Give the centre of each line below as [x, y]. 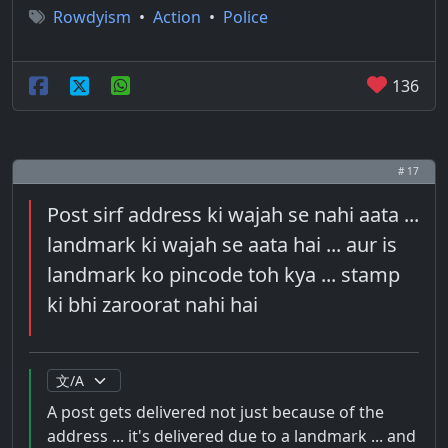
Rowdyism [92, 17]
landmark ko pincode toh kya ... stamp [223, 274]
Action [177, 17]
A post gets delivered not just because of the [215, 412]
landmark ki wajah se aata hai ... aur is [222, 244]
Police [245, 17]
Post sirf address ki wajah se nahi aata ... [233, 214]
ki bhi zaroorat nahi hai [152, 304]
